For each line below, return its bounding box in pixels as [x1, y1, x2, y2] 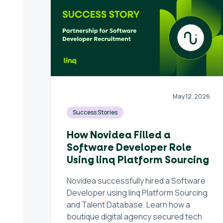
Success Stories [72, 108, 117, 116]
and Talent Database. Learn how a [66, 199, 190, 210]
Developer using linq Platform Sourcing [66, 187, 208, 198]
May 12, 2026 [173, 92, 211, 101]
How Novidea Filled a [66, 129, 171, 142]
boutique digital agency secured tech [66, 211, 202, 222]
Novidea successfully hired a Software [66, 175, 206, 186]
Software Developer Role [66, 141, 192, 154]
